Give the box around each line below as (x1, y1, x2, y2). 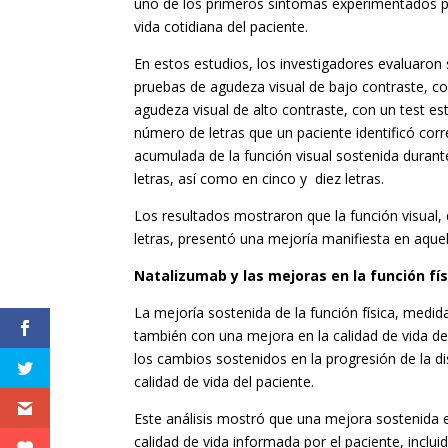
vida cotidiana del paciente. (134, 17, 309, 37)
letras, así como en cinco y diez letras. (134, 169, 385, 189)
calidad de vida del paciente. (134, 372, 315, 392)
